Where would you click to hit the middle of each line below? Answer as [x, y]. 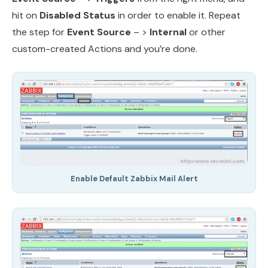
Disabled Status [77, 15]
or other [206, 32]
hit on [26, 15]
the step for [39, 32]
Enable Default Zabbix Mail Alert [134, 178]
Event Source [99, 32]
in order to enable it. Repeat [178, 15]
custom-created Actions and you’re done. [105, 48]
